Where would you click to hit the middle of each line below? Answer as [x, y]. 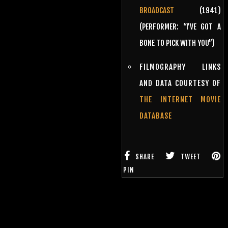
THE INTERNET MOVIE [180, 99]
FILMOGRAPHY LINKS [180, 67]
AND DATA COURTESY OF [180, 83]
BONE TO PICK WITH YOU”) [177, 43]
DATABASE [156, 116]
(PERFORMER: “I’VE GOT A [180, 26]
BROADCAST [157, 10]
